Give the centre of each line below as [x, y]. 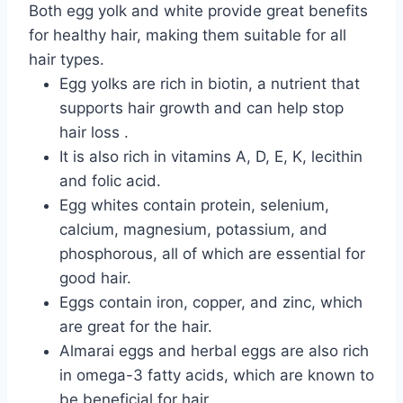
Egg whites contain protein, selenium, [194, 206]
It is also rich [107, 157]
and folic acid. [110, 181]
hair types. [67, 60]
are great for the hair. [136, 327]
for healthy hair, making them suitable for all [188, 36]
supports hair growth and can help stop [201, 108]
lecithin [337, 157]
